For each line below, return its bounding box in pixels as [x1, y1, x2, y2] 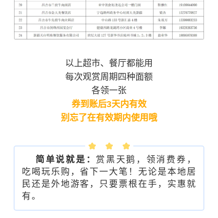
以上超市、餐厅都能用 [65, 58, 153, 68]
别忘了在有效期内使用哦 [61, 112, 157, 123]
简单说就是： [36, 155, 96, 165]
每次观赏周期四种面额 [65, 72, 153, 82]
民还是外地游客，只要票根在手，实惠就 [22, 179, 196, 189]
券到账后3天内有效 [72, 99, 146, 109]
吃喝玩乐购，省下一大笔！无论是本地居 [22, 167, 196, 177]
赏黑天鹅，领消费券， [96, 155, 197, 165]
